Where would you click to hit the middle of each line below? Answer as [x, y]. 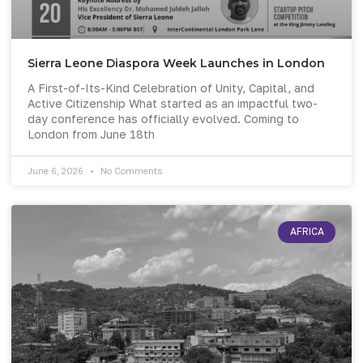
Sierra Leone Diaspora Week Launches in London [176, 64]
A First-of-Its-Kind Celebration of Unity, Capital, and [171, 88]
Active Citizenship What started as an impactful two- [173, 104]
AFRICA [307, 232]
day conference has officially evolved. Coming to [163, 119]
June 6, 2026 [57, 171]
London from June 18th [91, 135]
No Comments [130, 171]
